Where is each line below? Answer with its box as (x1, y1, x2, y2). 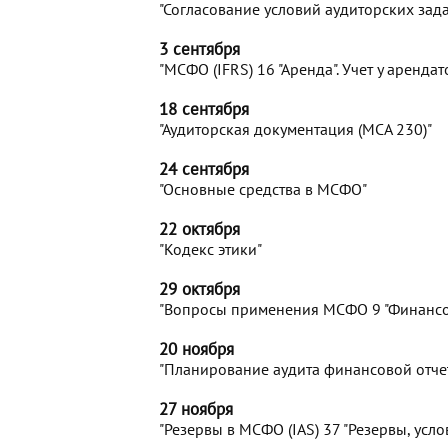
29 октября (159, 278, 240, 300)
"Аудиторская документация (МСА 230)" (159, 119, 432, 139)
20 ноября (159, 338, 234, 360)
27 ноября (159, 398, 233, 420)
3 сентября (159, 38, 240, 60)
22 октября (159, 218, 240, 240)
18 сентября (159, 98, 249, 120)
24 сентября (159, 158, 249, 180)
